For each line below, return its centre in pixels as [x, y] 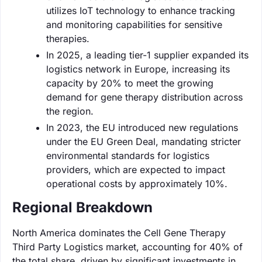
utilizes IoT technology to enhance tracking [141, 10]
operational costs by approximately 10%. [137, 183]
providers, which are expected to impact [136, 169]
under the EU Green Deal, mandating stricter [144, 141]
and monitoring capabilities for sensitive [134, 24]
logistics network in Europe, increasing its [138, 69]
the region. [70, 111]
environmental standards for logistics [128, 155]
